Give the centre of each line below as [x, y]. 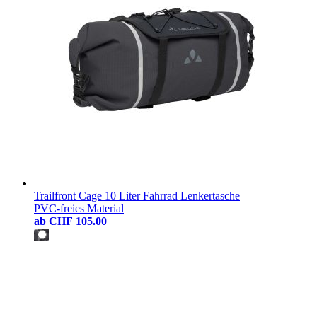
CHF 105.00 [78, 221]
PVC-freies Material [79, 208]
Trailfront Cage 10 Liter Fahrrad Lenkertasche [137, 195]
